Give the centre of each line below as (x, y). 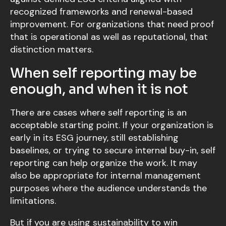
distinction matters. (52, 50)
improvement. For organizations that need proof (112, 24)
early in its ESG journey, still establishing (94, 138)
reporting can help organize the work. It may (104, 163)
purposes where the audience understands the (108, 188)
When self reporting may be (103, 73)
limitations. (33, 201)
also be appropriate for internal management (105, 176)
